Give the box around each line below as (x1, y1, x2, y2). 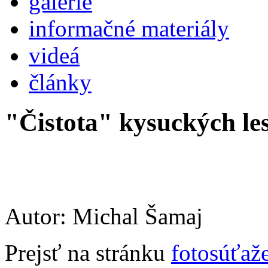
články (29, 69, 92, 95)
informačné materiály (29, 15, 229, 41)
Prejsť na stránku (5, 239, 171, 266)
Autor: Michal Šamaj (5, 203, 203, 229)
